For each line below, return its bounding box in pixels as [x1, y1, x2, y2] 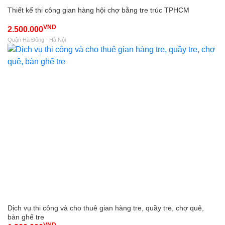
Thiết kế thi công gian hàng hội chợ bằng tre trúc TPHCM [8, 6, 189, 14]
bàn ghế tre [8, 213, 44, 221]
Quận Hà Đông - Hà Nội [8, 36, 66, 43]
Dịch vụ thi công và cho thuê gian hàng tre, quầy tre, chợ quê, [8, 204, 204, 212]
